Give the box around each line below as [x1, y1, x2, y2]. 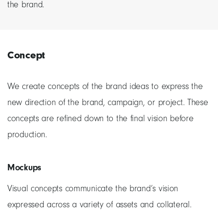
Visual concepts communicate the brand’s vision [7, 183, 179, 194]
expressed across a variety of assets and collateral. [7, 200, 192, 210]
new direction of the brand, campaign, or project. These [7, 97, 208, 108]
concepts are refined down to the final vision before [7, 113, 194, 124]
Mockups [7, 163, 42, 173]
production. [7, 129, 47, 140]
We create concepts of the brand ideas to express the [7, 81, 203, 92]
